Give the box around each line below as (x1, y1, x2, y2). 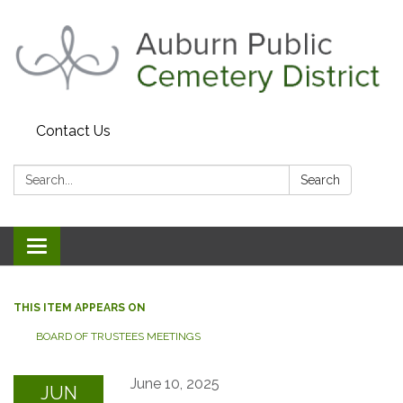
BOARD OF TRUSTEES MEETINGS (36, 330, 201, 344)
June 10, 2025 (130, 375, 219, 393)
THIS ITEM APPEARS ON (13, 301, 146, 315)
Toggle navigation (36, 239, 156, 257)
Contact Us (36, 122, 111, 140)
